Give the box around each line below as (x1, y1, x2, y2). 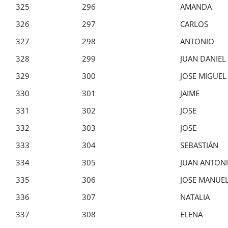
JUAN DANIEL (180, 53, 226, 64)
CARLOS (180, 18, 208, 29)
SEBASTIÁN (180, 139, 218, 150)
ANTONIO (180, 36, 214, 46)
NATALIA (180, 191, 210, 202)
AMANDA (180, 1, 212, 12)
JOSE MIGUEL (180, 70, 226, 81)
